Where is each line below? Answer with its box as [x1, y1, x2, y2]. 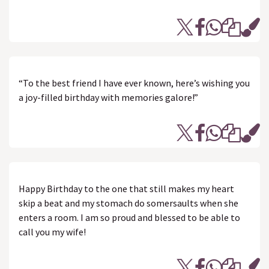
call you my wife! [19, 226, 86, 238]
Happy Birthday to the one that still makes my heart [19, 183, 234, 195]
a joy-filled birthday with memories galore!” [19, 91, 198, 103]
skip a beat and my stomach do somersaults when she [19, 197, 238, 209]
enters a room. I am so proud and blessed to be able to [19, 211, 240, 223]
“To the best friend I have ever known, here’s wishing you [19, 77, 250, 89]
